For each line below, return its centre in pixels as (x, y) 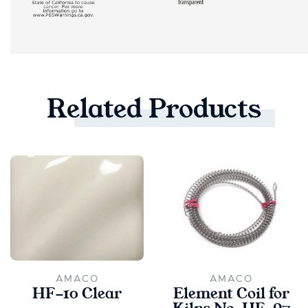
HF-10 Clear (77, 294)
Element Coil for (231, 294)
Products (205, 109)
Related (98, 109)
